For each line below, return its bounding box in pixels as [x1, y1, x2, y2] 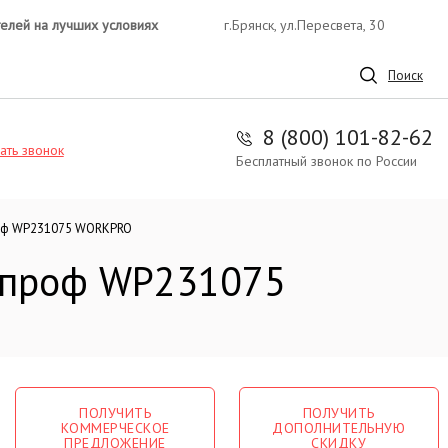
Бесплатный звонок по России [236, 151, 417, 170]
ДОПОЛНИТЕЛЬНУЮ [272, 419, 406, 437]
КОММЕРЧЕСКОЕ [60, 419, 170, 437]
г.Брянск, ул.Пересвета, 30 [224, 15, 386, 34]
